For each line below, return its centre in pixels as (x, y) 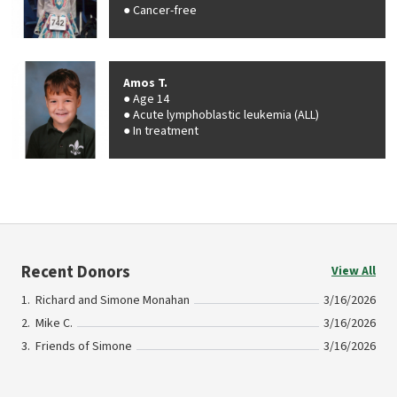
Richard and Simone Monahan (113, 301)
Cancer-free (165, 11)
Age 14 (151, 99)
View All (354, 271)
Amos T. (145, 83)
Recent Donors (76, 272)
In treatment (166, 131)
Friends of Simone (84, 347)
